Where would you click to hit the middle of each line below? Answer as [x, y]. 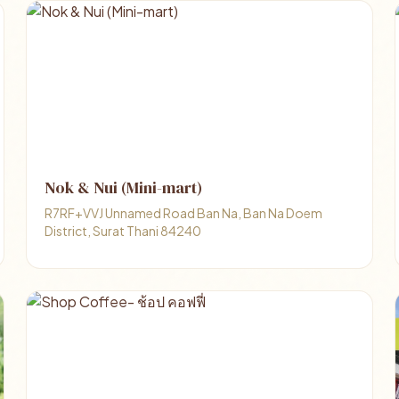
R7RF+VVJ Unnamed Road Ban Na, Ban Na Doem [184, 213]
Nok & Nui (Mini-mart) [124, 187]
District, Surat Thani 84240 [123, 231]
